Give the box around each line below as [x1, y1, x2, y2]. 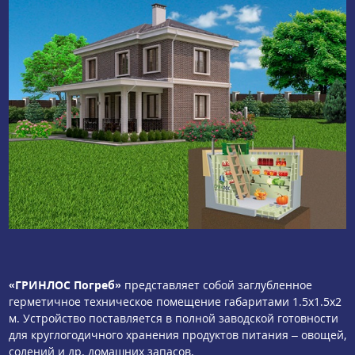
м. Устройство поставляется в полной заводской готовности [9, 310, 338, 326]
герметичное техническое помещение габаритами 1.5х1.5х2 [9, 293, 342, 309]
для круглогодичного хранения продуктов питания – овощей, [9, 326, 346, 342]
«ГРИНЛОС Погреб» [9, 277, 121, 292]
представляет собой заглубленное [121, 277, 312, 292]
